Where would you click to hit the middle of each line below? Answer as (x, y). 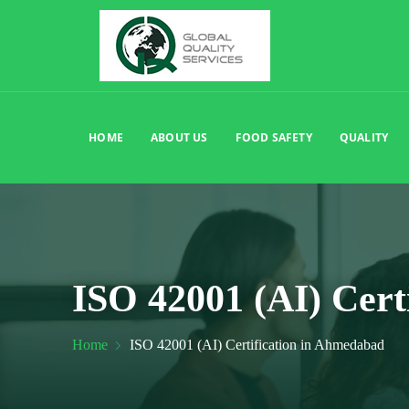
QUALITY (364, 137)
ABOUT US (179, 137)
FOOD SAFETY (273, 137)
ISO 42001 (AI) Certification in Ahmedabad (257, 345)
